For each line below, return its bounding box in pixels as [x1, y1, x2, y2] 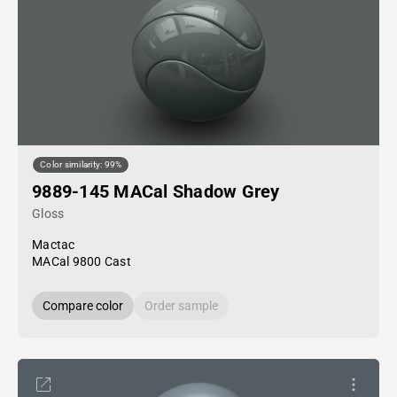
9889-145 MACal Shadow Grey [32, 181, 280, 202]
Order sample [144, 299, 218, 313]
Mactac [32, 237, 75, 252]
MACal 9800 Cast [32, 254, 131, 269]
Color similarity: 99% [40, 160, 122, 170]
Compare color [43, 299, 123, 313]
